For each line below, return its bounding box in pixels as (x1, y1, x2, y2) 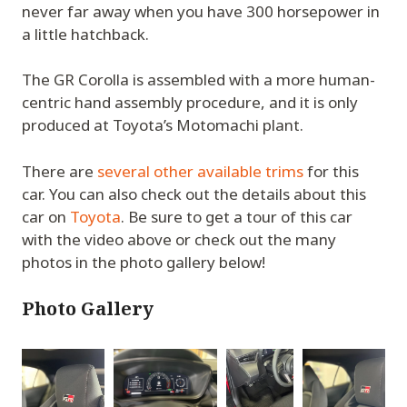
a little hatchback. (22, 23, 149, 45)
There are (22, 160, 97, 182)
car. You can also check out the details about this (22, 183, 366, 204)
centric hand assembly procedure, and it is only (22, 92, 358, 114)
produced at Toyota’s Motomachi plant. (22, 114, 303, 136)
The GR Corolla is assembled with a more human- (22, 69, 375, 91)
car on (22, 205, 70, 227)
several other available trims (97, 160, 303, 182)
